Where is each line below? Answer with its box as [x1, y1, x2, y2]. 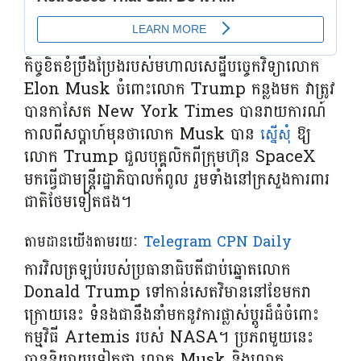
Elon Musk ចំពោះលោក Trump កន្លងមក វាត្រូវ [23, 74, 335, 104]
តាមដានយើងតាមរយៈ [23, 228, 143, 255]
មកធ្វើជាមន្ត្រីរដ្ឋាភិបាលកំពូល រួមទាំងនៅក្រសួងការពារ [23, 164, 330, 194]
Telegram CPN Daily [143, 228, 292, 255]
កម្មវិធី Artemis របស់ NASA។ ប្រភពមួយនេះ [23, 322, 313, 352]
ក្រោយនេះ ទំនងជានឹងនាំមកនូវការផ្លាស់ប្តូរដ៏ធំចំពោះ [23, 300, 319, 330]
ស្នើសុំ [259, 121, 291, 148]
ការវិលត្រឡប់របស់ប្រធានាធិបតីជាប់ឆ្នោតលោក [23, 255, 291, 284]
